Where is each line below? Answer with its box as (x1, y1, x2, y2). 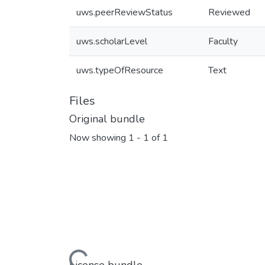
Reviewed (208, 6, 250, 19)
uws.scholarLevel (76, 35, 147, 48)
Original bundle (69, 112, 145, 126)
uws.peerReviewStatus (76, 6, 173, 19)
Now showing (69, 131, 128, 145)
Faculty (208, 35, 238, 48)
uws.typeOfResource (76, 64, 163, 77)
